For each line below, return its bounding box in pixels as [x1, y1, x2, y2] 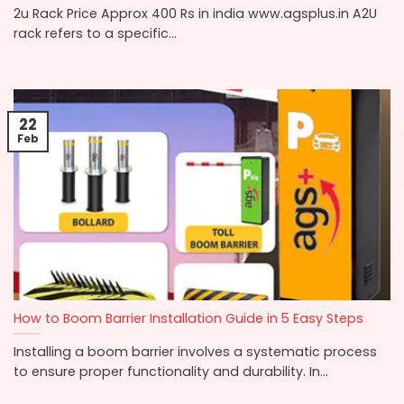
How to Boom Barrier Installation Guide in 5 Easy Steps [14, 309, 363, 328]
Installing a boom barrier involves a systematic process [14, 342, 377, 361]
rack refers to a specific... [14, 23, 177, 42]
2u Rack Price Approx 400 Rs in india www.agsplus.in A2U [14, 4, 377, 23]
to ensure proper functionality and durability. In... [14, 362, 328, 381]
